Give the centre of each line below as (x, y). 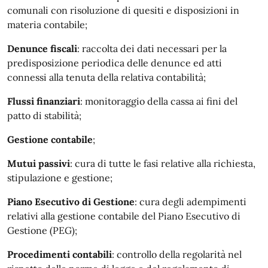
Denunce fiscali (42, 48)
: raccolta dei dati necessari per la (152, 48)
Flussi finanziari (44, 101)
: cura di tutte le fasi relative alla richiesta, (163, 163)
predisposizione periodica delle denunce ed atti (115, 63)
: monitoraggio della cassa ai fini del (159, 101)
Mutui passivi (39, 163)
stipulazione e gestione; (60, 178)
